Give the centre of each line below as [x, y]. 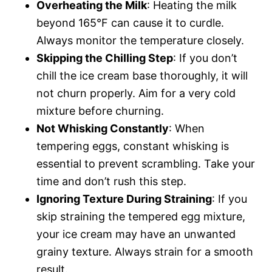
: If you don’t [205, 58]
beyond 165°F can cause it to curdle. [130, 22]
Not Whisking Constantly [103, 128]
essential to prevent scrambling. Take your [146, 163]
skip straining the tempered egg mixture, [141, 216]
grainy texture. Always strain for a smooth [145, 251]
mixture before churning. [100, 110]
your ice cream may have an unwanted [136, 234]
